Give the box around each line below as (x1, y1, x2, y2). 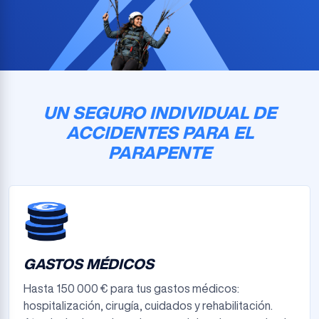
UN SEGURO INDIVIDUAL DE (43, 104, 276, 121)
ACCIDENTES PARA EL (66, 124, 253, 141)
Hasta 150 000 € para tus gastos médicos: (23, 283, 239, 294)
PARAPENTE (108, 144, 211, 161)
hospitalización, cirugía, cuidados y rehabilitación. (23, 300, 273, 311)
